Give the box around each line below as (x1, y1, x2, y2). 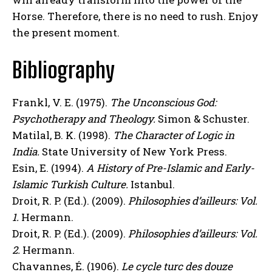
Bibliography (12, 56, 115, 83)
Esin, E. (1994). (12, 160, 86, 175)
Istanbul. (128, 177, 175, 191)
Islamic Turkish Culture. (12, 177, 128, 191)
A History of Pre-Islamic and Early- (86, 160, 254, 175)
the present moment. (12, 25, 120, 39)
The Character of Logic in (113, 127, 234, 142)
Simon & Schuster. (155, 111, 250, 126)
